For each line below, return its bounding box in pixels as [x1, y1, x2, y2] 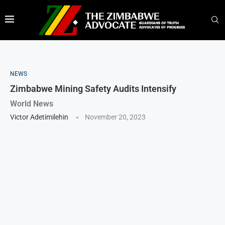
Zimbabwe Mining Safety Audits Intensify [10, 83, 176, 94]
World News [10, 98, 53, 108]
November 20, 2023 [85, 113, 146, 121]
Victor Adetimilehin [10, 113, 68, 121]
